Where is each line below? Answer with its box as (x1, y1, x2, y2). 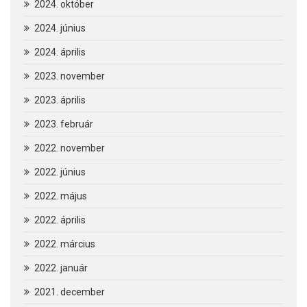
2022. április (34, 214, 86, 225)
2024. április (34, 46, 86, 58)
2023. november (34, 70, 105, 82)
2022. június (34, 166, 86, 177)
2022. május (34, 190, 87, 201)
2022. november (34, 142, 105, 153)
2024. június (34, 22, 86, 34)
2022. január (34, 262, 88, 273)
